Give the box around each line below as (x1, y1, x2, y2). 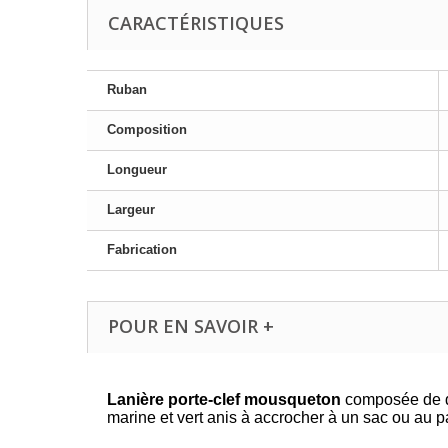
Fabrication (107, 242, 177, 258)
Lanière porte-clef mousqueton (107, 391, 341, 409)
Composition (107, 122, 187, 138)
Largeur (107, 202, 155, 218)
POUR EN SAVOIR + (108, 314, 274, 339)
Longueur (107, 162, 167, 178)
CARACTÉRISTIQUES (108, 11, 284, 36)
